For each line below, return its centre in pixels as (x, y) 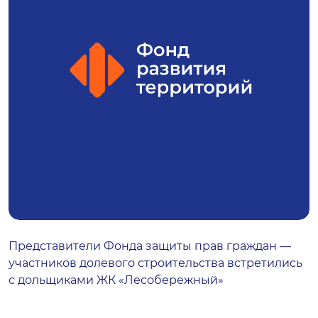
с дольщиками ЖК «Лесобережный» (116, 280)
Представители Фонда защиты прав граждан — (150, 246)
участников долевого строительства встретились (155, 263)
